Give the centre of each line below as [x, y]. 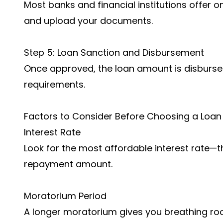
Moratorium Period [65, 196]
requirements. [55, 84]
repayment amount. [68, 164]
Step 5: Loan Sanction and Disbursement [114, 53]
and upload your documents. [88, 21]
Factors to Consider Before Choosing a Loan [123, 116]
